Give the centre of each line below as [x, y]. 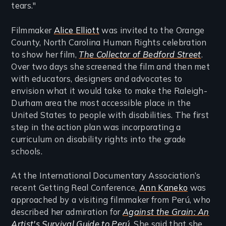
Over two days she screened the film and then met [111, 66]
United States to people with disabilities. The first [110, 115]
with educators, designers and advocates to [97, 78]
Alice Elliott [76, 30]
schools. [27, 151]
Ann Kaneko [163, 188]
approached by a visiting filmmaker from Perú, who [111, 200]
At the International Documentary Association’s [106, 176]
